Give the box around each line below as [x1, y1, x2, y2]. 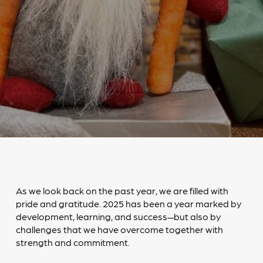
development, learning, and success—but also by [15, 210, 221, 222]
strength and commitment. [15, 236, 130, 248]
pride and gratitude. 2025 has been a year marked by [15, 197, 241, 210]
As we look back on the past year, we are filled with [15, 184, 228, 197]
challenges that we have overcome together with [15, 223, 223, 235]
